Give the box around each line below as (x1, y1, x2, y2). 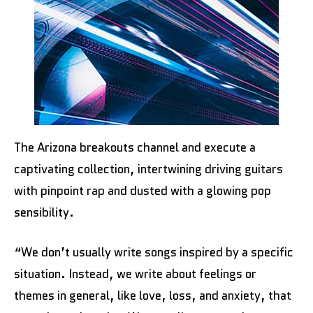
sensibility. (14, 203, 74, 221)
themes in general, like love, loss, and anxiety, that (14, 286, 291, 304)
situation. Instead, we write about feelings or (14, 265, 256, 282)
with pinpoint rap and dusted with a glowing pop (14, 182, 271, 199)
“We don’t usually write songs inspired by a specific (14, 243, 293, 261)
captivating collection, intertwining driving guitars (14, 160, 283, 177)
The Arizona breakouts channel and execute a (14, 138, 256, 156)
